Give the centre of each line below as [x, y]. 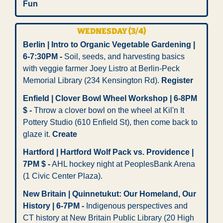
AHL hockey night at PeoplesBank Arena [123, 164]
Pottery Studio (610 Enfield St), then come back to [110, 122]
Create [65, 134]
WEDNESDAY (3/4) [111, 31]
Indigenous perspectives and [136, 206]
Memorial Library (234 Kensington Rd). [92, 81]
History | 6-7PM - [54, 206]
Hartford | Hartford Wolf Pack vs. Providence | [108, 152]
